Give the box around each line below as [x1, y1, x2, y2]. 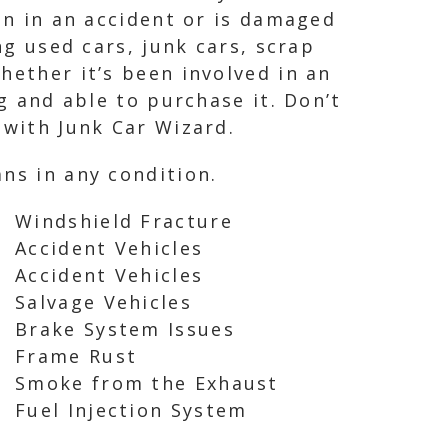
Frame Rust [15, 344, 138, 368]
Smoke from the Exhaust [15, 371, 279, 395]
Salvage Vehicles [15, 290, 192, 314]
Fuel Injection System [15, 398, 248, 422]
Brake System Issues [15, 317, 235, 341]
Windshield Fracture [15, 209, 233, 233]
